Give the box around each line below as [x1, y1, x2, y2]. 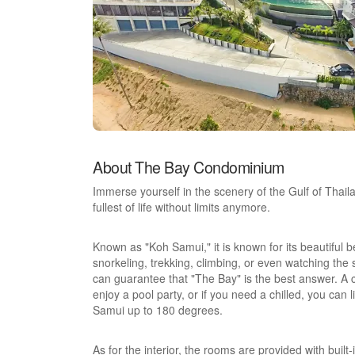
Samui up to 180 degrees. [93, 302, 223, 318]
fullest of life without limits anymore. [93, 199, 270, 215]
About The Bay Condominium [93, 155, 284, 178]
